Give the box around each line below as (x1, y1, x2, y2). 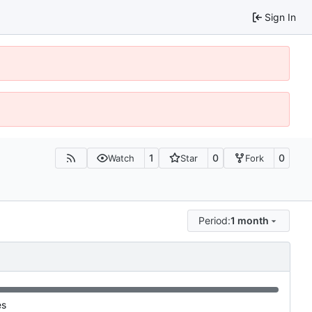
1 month (231, 214, 270, 227)
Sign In (265, 10, 296, 23)
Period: (198, 214, 231, 227)
